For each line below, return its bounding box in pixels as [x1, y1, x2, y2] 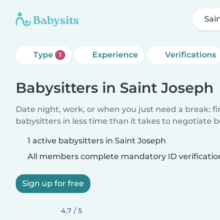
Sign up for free [22, 179, 84, 188]
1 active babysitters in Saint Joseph [27, 136, 166, 145]
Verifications [165, 50, 216, 59]
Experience [92, 50, 138, 59]
